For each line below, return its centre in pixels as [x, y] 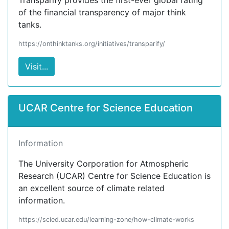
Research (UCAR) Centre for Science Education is [114, 176]
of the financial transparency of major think [102, 12]
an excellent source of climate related [91, 188]
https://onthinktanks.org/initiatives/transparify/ [92, 44]
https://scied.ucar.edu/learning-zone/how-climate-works [106, 220]
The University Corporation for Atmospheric [104, 164]
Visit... [37, 66]
